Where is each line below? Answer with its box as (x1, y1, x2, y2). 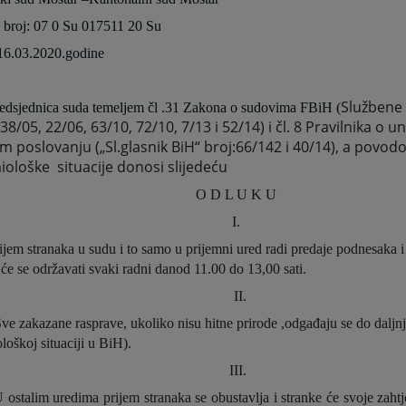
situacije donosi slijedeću (57, 157, 227, 178)
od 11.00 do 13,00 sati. (176, 261, 306, 277)
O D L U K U (196, 187, 281, 203)
